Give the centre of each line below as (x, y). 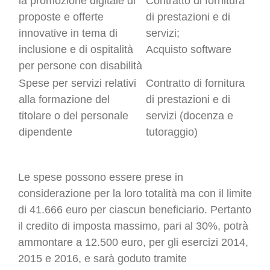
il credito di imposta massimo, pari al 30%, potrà (133, 226)
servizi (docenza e (190, 115)
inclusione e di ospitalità (76, 49)
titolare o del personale (74, 115)
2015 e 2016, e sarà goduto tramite (102, 258)
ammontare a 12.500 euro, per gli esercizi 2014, (133, 242)
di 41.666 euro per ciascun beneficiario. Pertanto (135, 209)
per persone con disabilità (80, 65)
